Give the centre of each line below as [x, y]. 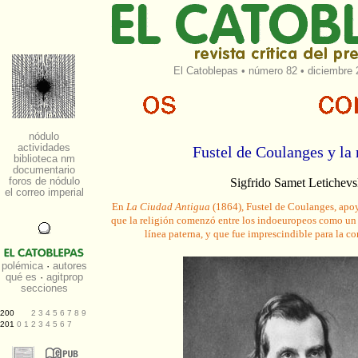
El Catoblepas [205, 71]
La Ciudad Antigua [168, 207]
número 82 [272, 71]
